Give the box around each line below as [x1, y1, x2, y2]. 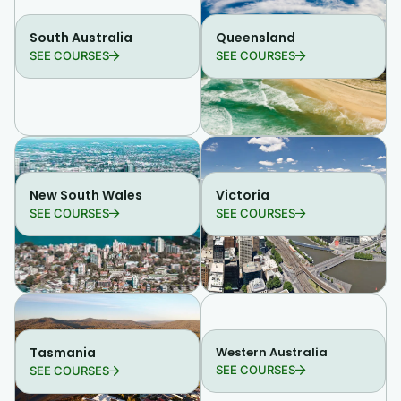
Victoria [216, 185, 269, 204]
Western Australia [216, 343, 328, 361]
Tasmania [30, 343, 96, 362]
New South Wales [30, 185, 142, 204]
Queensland [216, 28, 295, 47]
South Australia [30, 28, 132, 47]
